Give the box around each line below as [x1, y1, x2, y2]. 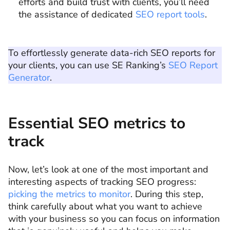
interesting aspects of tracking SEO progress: [8, 176, 196, 188]
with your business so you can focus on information [8, 213, 220, 225]
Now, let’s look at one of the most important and [8, 163, 208, 176]
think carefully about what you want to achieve [8, 200, 202, 213]
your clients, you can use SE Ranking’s [8, 59, 168, 71]
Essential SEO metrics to [8, 113, 185, 134]
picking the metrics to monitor [8, 188, 130, 200]
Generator [8, 71, 50, 84]
